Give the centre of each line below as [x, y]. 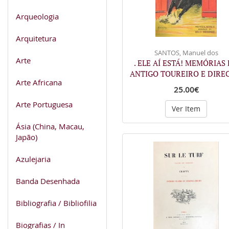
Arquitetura [36, 38]
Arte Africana [39, 82]
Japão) [27, 137]
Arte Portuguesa [44, 104]
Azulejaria [33, 159]
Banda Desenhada [48, 181]
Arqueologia [37, 16]
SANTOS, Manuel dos [186, 53]
